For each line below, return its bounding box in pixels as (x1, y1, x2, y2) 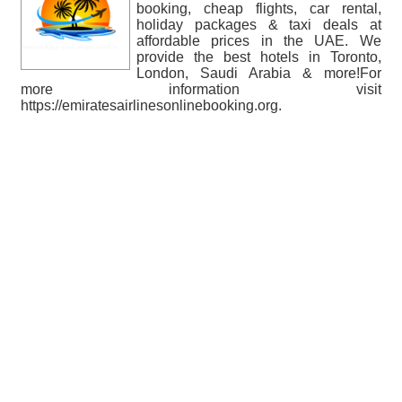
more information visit (21, 82, 381, 97)
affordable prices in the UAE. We (136, 33, 381, 48)
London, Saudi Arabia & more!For (136, 66, 381, 81)
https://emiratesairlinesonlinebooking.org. (21, 98, 282, 113)
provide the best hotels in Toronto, (136, 49, 381, 65)
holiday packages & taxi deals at (136, 17, 381, 32)
